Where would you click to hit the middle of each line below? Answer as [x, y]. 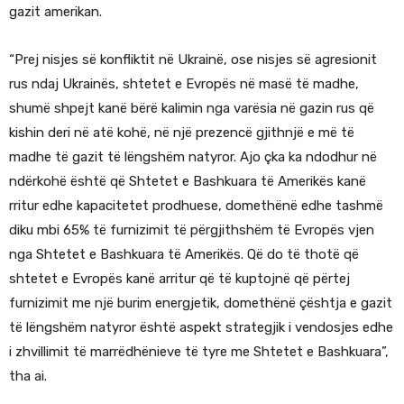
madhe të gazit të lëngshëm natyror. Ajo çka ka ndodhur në [193, 157]
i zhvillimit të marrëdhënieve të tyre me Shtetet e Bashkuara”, [199, 352]
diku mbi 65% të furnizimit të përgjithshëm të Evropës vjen [192, 230]
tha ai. [28, 376]
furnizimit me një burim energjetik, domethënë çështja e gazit [201, 303]
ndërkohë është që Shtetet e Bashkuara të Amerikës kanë [188, 182]
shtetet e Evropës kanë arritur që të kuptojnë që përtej [179, 279]
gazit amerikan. [55, 12]
